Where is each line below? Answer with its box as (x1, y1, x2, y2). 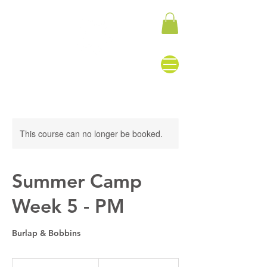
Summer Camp (12, 168, 142, 193)
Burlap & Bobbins (12, 227, 80, 238)
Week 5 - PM (12, 193, 125, 218)
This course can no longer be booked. (20, 127, 163, 139)
